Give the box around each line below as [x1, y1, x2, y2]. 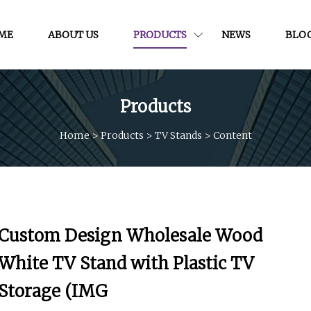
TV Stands [154, 128, 202, 142]
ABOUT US [48, 28, 99, 41]
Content [212, 128, 252, 142]
